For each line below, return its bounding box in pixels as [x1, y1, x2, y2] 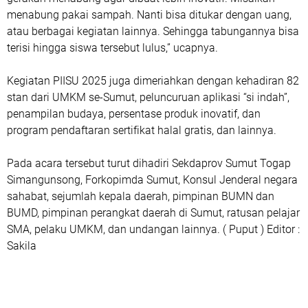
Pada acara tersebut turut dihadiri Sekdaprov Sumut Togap [7, 157, 291, 170]
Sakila [7, 239, 36, 253]
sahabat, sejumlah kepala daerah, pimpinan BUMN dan [7, 190, 274, 203]
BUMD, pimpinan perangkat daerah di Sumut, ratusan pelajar [7, 206, 300, 220]
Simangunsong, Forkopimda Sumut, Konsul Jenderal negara [7, 173, 298, 187]
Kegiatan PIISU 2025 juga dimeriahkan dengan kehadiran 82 [7, 74, 299, 88]
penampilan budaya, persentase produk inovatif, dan [7, 107, 261, 121]
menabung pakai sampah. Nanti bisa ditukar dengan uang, [7, 8, 291, 22]
